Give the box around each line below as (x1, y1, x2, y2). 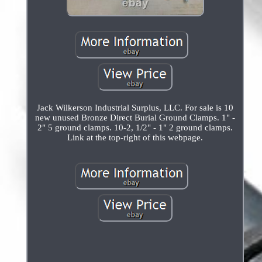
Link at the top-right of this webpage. (67, 132, 203, 142)
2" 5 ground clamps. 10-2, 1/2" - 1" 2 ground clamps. (37, 122, 233, 132)
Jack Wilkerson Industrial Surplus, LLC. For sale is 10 (36, 102, 233, 112)
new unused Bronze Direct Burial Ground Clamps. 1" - (35, 112, 235, 122)
